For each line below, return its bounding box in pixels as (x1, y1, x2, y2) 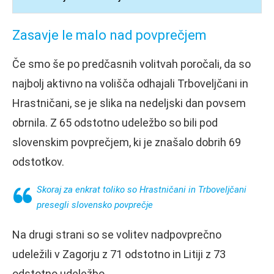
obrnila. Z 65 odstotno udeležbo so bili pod (12, 116, 218, 129)
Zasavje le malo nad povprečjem (12, 27, 207, 43)
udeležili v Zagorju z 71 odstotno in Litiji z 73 (12, 247, 226, 261)
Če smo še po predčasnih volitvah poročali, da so (12, 57, 251, 70)
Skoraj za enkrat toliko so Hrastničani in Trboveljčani (37, 183, 246, 195)
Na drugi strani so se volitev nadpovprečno (12, 228, 221, 241)
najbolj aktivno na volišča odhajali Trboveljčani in (12, 76, 248, 90)
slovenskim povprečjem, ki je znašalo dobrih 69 (12, 135, 241, 149)
